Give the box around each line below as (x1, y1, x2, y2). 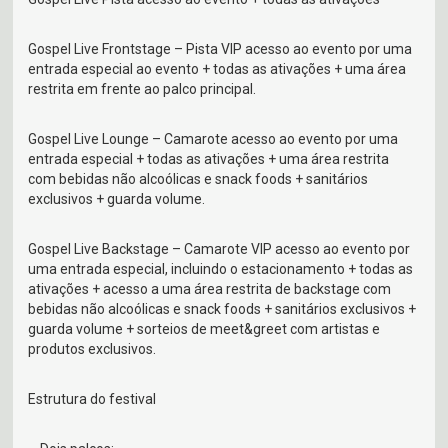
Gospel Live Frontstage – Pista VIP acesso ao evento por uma (28, 41, 413, 58)
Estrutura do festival (28, 391, 157, 408)
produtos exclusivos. (28, 341, 157, 358)
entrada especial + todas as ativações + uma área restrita (28, 151, 390, 168)
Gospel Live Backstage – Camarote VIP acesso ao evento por (28, 241, 411, 258)
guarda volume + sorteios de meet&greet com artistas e (28, 321, 381, 338)
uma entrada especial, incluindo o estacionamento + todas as (28, 261, 414, 278)
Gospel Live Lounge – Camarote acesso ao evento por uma (28, 131, 399, 148)
